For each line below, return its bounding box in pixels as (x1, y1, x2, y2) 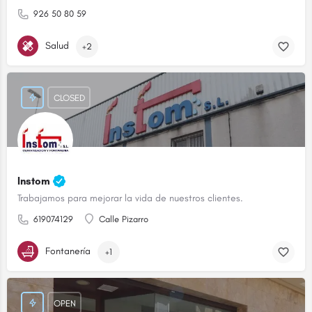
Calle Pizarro (99, 214, 148, 224)
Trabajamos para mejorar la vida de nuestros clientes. (17, 192, 243, 204)
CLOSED (53, 92, 85, 103)
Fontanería (45, 244, 91, 257)
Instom (17, 175, 53, 188)
